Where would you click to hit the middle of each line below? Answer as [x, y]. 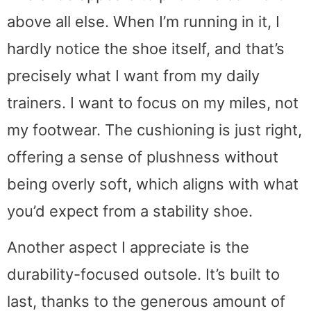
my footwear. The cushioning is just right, [154, 129]
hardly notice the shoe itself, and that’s [146, 48]
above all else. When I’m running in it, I [143, 21]
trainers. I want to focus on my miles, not [153, 102]
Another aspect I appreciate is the [128, 247]
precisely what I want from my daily [133, 75]
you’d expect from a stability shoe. [130, 211]
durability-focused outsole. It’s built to [143, 275]
